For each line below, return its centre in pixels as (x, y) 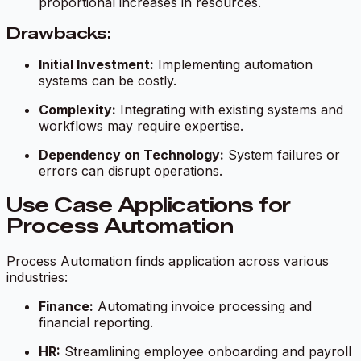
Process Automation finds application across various (168, 261)
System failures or (282, 155)
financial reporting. (96, 323)
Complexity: (77, 110)
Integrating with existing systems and (230, 110)
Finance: (66, 307)
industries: (37, 278)
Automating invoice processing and (203, 307)
